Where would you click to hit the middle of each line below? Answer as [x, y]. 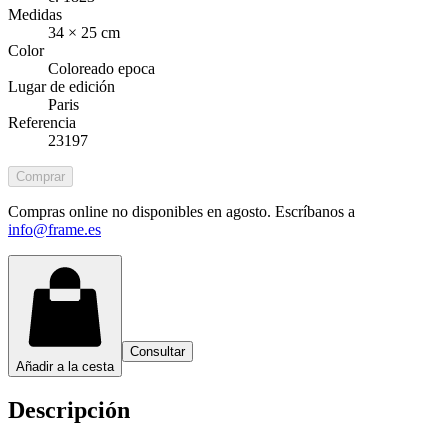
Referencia [42, 122]
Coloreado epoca [101, 68]
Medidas [35, 14]
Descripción [69, 409]
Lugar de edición [61, 86]
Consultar [157, 351]
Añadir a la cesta [65, 366]
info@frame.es [54, 229]
